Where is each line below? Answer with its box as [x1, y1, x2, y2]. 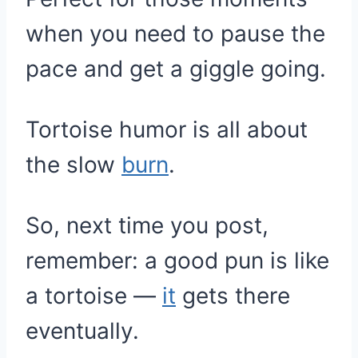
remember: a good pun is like [26, 247, 329, 274]
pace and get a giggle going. [26, 55, 326, 82]
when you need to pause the [26, 20, 325, 47]
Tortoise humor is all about [26, 116, 308, 143]
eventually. [26, 317, 139, 344]
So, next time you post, [26, 212, 268, 239]
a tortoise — [26, 282, 162, 309]
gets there [176, 282, 290, 309]
